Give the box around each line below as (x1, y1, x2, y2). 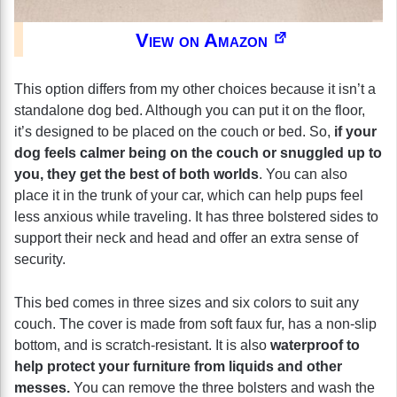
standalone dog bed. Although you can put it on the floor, (14, 102, 365, 118)
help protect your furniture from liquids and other (14, 358, 342, 374)
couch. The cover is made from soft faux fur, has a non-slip (14, 315, 377, 331)
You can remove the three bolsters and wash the (70, 379, 375, 395)
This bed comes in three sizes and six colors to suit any (14, 294, 359, 310)
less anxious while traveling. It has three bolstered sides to (14, 208, 378, 224)
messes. (14, 379, 70, 395)
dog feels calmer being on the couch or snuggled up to (14, 144, 382, 160)
